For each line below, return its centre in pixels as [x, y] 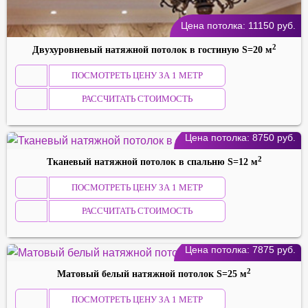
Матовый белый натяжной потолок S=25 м [152, 274]
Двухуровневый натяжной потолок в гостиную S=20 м [152, 50]
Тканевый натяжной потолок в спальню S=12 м [152, 162]
